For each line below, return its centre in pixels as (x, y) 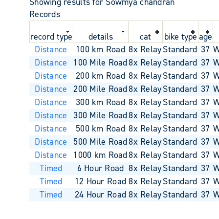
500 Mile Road (100, 142)
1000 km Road (100, 155)
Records (45, 14)
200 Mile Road (100, 89)
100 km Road (100, 49)
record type (51, 36)
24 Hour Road (100, 194)
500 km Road (100, 128)
